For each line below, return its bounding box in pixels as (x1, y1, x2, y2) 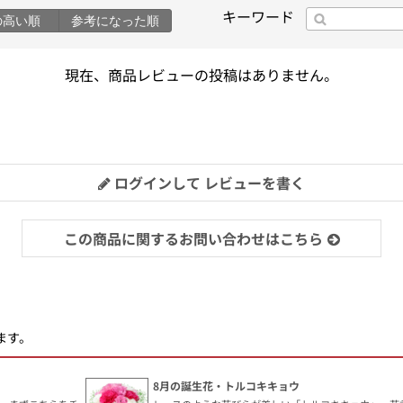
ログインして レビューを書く (111, 171, 305, 193)
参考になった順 (71, 13, 159, 28)
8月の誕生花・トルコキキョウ (153, 378, 300, 394)
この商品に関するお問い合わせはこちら (63, 227, 323, 249)
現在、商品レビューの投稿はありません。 (65, 63, 338, 85)
